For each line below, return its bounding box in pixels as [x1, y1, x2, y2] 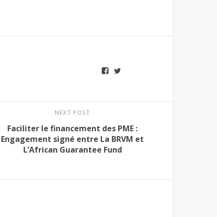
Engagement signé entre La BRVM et [1, 133, 144, 144]
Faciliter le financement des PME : [7, 123, 138, 134]
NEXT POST [55, 108, 90, 117]
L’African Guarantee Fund [23, 144, 122, 155]
